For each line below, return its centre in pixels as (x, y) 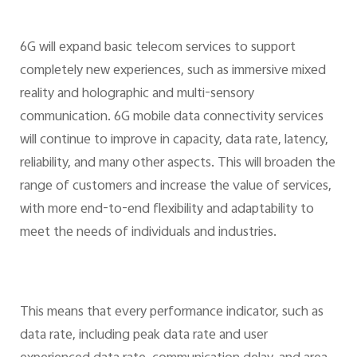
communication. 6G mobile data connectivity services (171, 118)
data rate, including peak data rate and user (143, 335)
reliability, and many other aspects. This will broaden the (177, 164)
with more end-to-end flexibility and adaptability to (167, 210)
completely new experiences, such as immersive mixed (173, 71)
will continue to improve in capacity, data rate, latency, (174, 141)
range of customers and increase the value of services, (175, 187)
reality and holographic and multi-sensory (137, 94)
